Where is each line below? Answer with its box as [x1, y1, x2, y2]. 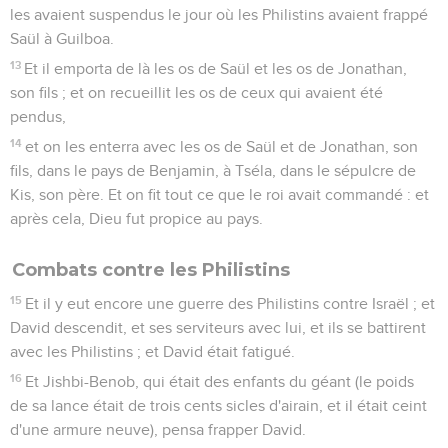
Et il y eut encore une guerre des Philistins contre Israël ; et [25, 295, 436, 312]
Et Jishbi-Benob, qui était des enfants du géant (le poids [25, 373, 415, 390]
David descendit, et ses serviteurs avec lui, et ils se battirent [10, 319, 426, 336]
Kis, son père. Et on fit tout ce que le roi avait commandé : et [10, 186, 429, 203]
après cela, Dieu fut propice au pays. [10, 210, 263, 227]
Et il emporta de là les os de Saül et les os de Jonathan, [24, 60, 408, 77]
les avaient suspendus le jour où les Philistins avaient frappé [10, 6, 428, 23]
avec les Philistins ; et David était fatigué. [10, 343, 295, 360]
